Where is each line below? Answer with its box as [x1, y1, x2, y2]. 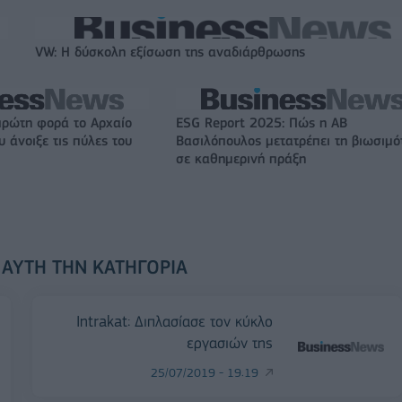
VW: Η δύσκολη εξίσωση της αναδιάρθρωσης [35, 44, 305, 60]
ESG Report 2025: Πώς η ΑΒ [176, 115, 347, 131]
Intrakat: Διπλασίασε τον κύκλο [76, 312, 273, 330]
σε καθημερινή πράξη [176, 151, 306, 167]
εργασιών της [187, 334, 273, 352]
